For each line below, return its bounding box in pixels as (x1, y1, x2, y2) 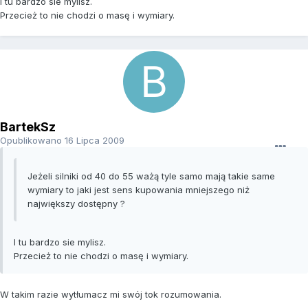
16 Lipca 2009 (65, 135, 124, 146)
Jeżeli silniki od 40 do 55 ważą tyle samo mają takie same (27, 170, 275, 182)
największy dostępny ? (27, 198, 125, 210)
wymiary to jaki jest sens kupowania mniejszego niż (27, 184, 250, 196)
